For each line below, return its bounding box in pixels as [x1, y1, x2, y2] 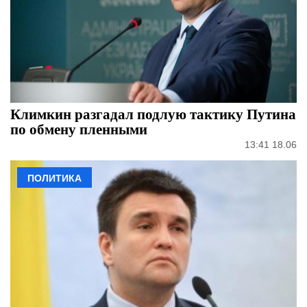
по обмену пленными [10, 118, 147, 139]
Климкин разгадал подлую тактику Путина [10, 103, 296, 124]
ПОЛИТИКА [27, 172, 82, 184]
